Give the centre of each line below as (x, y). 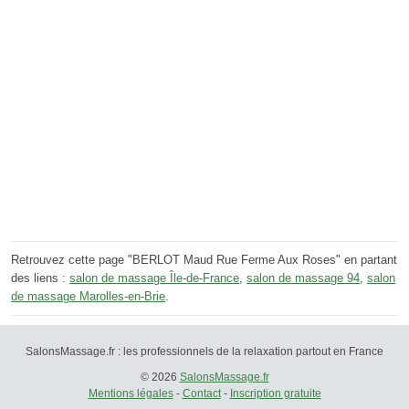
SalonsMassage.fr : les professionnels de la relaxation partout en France (204, 351)
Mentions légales (131, 393)
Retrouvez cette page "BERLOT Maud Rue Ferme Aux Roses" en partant (204, 259)
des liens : (40, 278)
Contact (201, 393)
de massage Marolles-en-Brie (88, 296)
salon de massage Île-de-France (154, 278)
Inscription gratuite (275, 393)
